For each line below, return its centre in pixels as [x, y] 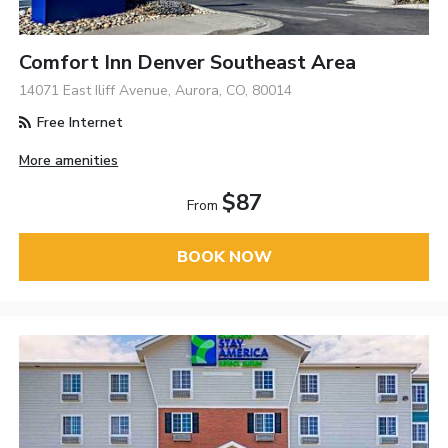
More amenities [69, 161]
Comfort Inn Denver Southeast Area [188, 62]
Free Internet [78, 122]
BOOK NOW [224, 257]
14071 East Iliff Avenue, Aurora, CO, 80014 [156, 90]
